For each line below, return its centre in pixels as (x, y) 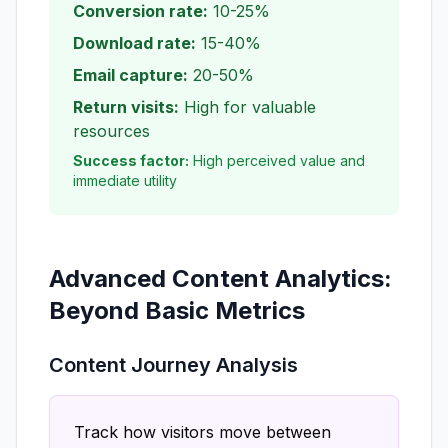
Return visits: (126, 107)
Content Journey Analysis (173, 365)
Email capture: (130, 75)
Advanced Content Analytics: (220, 278)
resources (111, 131)
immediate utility (125, 180)
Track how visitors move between (202, 432)
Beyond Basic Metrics (177, 310)
